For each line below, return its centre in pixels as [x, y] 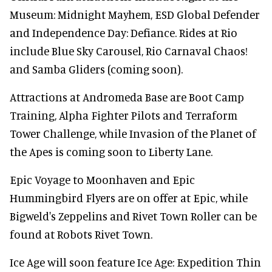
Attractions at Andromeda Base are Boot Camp [127, 97]
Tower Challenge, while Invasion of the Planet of [133, 133]
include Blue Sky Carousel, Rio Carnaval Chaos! [129, 50]
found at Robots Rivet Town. [81, 234]
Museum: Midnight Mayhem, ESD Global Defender [135, 14]
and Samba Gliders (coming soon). [96, 69]
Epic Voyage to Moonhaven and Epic [102, 179]
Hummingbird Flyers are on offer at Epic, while [129, 197]
